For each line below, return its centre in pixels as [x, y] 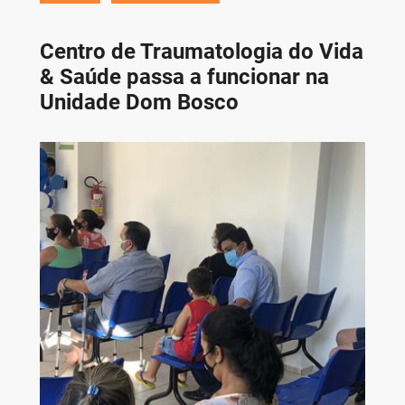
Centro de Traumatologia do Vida [201, 51]
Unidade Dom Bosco [139, 102]
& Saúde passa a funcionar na [184, 76]
